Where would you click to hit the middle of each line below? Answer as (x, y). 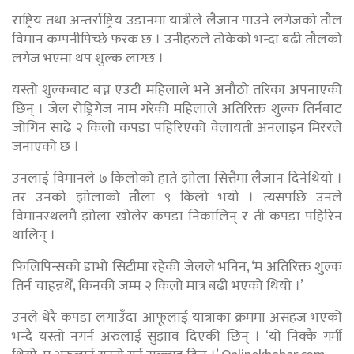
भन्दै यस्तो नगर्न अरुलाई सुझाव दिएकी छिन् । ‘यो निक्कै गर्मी (177, 337)
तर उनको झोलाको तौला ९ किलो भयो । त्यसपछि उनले (177, 198)
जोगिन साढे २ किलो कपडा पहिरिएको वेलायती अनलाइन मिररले (177, 128)
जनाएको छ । (45, 147)
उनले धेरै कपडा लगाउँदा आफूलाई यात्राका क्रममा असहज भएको (177, 318)
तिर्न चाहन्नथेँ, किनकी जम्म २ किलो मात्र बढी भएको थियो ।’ (158, 286)
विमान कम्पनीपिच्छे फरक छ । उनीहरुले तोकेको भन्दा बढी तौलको (177, 40)
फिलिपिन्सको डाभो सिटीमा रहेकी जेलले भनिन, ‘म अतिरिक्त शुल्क (177, 267)
